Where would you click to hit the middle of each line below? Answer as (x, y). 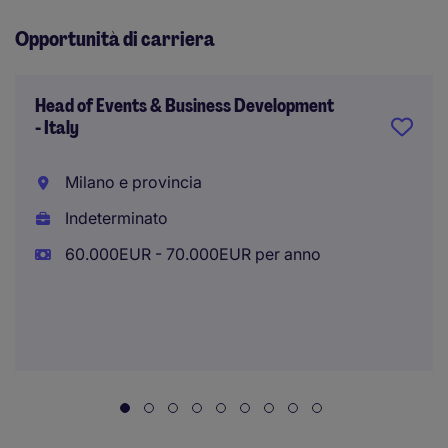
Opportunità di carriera (115, 39)
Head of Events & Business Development (184, 106)
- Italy (57, 128)
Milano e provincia (131, 182)
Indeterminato (114, 218)
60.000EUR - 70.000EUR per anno (190, 254)
